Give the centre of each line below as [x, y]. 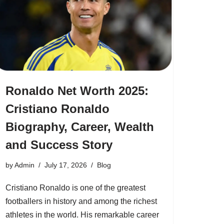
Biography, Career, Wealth [80, 126]
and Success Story [59, 144]
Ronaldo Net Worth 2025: [77, 90]
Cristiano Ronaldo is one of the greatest [75, 187]
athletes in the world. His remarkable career [82, 214]
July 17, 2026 [66, 165]
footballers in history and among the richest [81, 201]
